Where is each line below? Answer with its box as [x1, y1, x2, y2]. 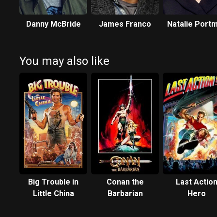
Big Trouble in [28, 177, 78, 186]
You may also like [19, 54, 109, 68]
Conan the [106, 177, 144, 186]
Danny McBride [26, 19, 81, 29]
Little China [32, 189, 74, 198]
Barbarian [107, 189, 143, 198]
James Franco [99, 19, 151, 29]
